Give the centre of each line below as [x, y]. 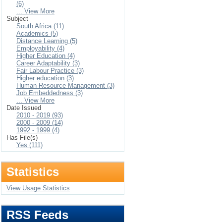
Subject [17, 19]
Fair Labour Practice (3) [50, 71]
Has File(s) [22, 138]
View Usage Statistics [38, 188]
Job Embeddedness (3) [50, 93]
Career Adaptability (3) [48, 63]
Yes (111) [29, 145]
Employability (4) [40, 48]
